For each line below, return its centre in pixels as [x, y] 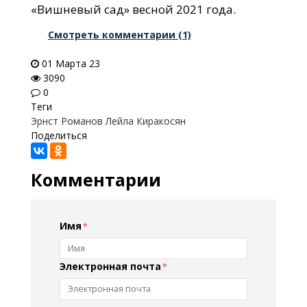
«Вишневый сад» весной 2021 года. [133, 10]
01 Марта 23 [71, 63]
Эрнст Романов [66, 121]
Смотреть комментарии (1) [119, 34]
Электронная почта [110, 267]
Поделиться [59, 135]
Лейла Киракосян [145, 121]
